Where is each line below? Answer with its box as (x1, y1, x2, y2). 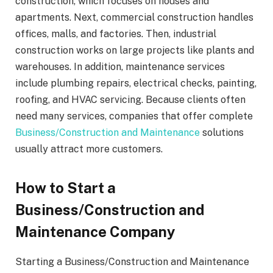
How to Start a (15, 179, 116, 196)
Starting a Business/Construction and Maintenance (15, 255, 249, 268)
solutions (200, 126, 244, 138)
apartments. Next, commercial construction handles (15, 11, 253, 23)
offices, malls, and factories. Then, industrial (15, 27, 216, 40)
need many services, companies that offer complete (15, 110, 253, 122)
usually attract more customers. (15, 143, 163, 155)
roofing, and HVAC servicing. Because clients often (15, 93, 246, 105)
